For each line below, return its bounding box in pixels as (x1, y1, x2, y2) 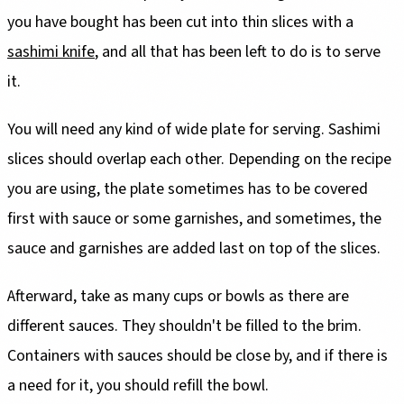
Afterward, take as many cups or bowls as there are (7, 284, 349, 308)
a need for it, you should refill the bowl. (7, 373, 269, 397)
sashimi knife (7, 40, 95, 63)
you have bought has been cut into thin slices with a (7, 10, 353, 33)
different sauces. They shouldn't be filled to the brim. (7, 314, 362, 337)
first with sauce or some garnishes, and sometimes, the (7, 207, 381, 230)
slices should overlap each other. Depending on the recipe (7, 147, 391, 170)
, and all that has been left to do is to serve (95, 40, 381, 63)
